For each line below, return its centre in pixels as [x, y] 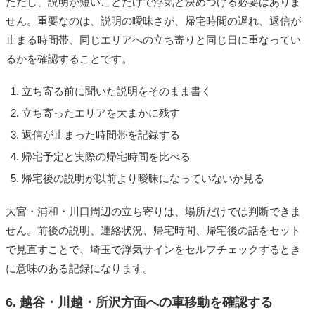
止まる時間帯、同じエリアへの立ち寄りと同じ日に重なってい [153, 40]
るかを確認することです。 [69, 59]
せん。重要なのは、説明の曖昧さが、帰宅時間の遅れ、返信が [153, 21]
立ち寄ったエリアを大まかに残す [101, 113]
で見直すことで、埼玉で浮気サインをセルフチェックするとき [153, 250]
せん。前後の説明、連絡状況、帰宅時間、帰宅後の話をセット [153, 231]
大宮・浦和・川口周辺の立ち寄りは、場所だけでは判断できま [153, 212]
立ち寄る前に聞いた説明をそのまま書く [116, 91]
